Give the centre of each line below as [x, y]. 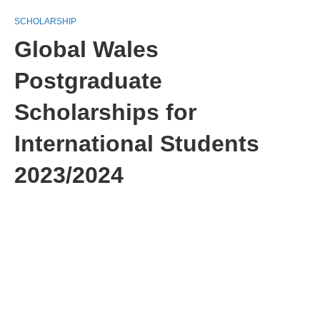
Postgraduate [88, 81]
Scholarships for [105, 112]
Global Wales [86, 49]
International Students [137, 144]
